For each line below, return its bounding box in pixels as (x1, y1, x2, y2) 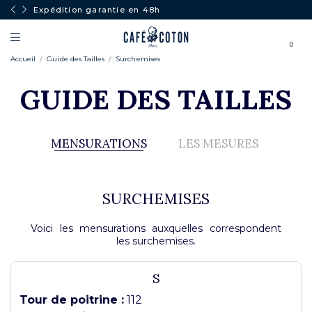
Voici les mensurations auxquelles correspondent (31, 222, 281, 235)
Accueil (10, 54, 36, 63)
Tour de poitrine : (19, 293, 124, 306)
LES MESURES (178, 136, 258, 151)
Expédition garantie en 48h (33, 5, 161, 15)
